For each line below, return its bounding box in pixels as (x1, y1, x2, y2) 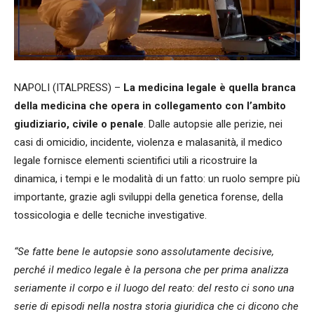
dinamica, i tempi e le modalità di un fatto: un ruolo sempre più (14, 172, 300, 185)
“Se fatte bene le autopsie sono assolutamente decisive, (14, 245, 274, 258)
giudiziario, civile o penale (14, 117, 144, 130)
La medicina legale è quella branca (123, 81, 296, 94)
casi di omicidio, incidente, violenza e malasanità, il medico (14, 135, 282, 149)
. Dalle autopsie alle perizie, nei (144, 117, 282, 130)
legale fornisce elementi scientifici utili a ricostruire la (14, 153, 257, 167)
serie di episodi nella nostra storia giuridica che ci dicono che (14, 299, 299, 313)
